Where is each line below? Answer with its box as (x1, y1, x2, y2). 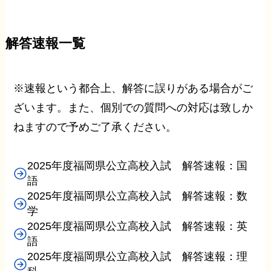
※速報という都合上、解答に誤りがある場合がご (13, 82, 253, 95)
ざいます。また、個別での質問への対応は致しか (13, 102, 253, 114)
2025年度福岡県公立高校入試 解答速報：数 (27, 189, 247, 202)
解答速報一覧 (5, 36, 85, 51)
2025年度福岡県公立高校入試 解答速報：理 (27, 250, 247, 263)
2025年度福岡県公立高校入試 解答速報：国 (27, 159, 247, 172)
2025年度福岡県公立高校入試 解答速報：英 (27, 220, 247, 232)
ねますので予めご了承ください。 (13, 121, 177, 134)
